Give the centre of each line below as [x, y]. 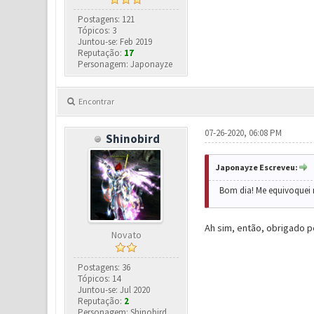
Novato [126, 235]
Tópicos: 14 [100, 279]
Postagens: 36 [104, 268]
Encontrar [96, 102]
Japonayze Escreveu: [257, 168]
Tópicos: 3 [97, 31]
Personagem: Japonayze [125, 64]
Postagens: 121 [107, 20]
